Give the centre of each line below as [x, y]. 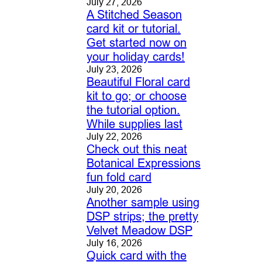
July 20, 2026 [114, 190]
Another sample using [143, 202]
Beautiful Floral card [138, 82]
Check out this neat [137, 149]
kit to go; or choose [136, 96]
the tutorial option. [133, 110]
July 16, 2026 [114, 243]
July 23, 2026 [114, 69]
